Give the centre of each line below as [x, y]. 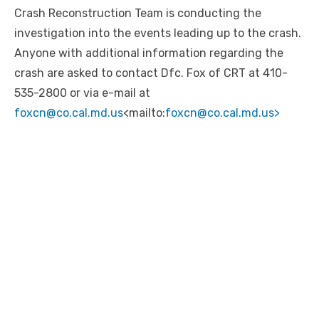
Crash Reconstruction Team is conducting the [138, 14]
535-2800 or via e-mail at [82, 93]
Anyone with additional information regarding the [149, 53]
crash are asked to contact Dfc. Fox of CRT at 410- [151, 73]
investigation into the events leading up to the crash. [159, 33]
